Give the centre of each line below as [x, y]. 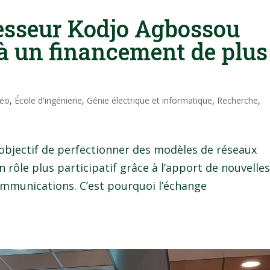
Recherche [238, 101]
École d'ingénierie [49, 101]
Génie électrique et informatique [150, 101]
